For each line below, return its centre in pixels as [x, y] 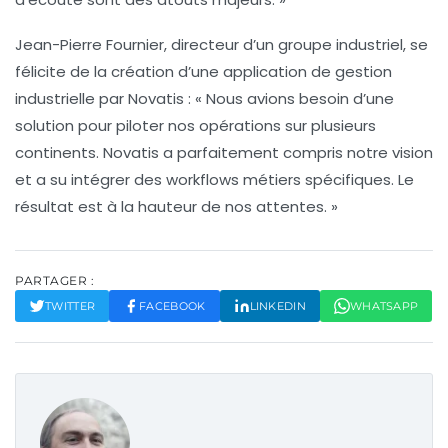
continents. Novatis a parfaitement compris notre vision [224, 153]
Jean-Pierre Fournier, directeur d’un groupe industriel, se [221, 45]
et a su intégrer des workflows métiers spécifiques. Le [214, 180]
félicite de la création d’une [119, 72]
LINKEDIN [277, 306]
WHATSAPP [384, 306]
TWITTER [70, 306]
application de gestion [307, 72]
